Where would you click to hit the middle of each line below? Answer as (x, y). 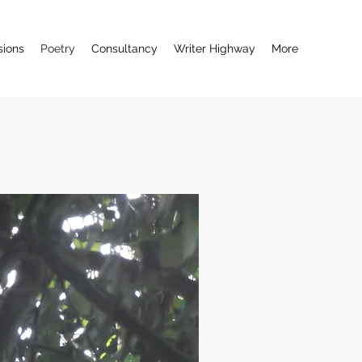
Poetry (58, 48)
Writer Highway (215, 48)
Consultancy (124, 48)
